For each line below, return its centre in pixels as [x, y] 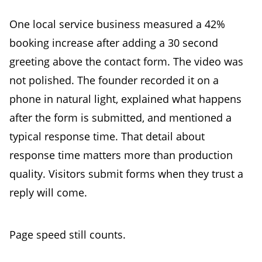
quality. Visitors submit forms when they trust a [126, 173]
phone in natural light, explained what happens [125, 99]
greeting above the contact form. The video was [126, 61]
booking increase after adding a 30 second [114, 42]
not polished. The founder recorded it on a [114, 80]
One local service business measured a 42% [117, 24]
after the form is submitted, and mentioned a [120, 117]
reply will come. [48, 192]
